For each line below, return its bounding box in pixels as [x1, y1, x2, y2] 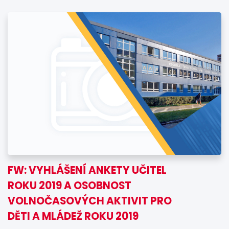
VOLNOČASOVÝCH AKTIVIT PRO [8, 193, 172, 208]
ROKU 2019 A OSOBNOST [8, 178, 131, 193]
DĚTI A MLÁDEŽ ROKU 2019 [8, 209, 139, 223]
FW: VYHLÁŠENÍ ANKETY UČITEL [8, 163, 167, 177]
